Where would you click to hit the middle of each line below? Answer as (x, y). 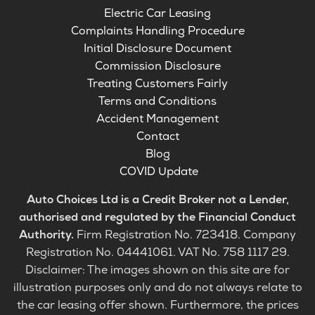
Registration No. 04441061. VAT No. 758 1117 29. (157, 252)
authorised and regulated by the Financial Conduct (157, 217)
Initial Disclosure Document (157, 48)
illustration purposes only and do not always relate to (157, 287)
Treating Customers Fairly (157, 83)
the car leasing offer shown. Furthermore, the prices (157, 305)
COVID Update (159, 171)
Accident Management (157, 118)
